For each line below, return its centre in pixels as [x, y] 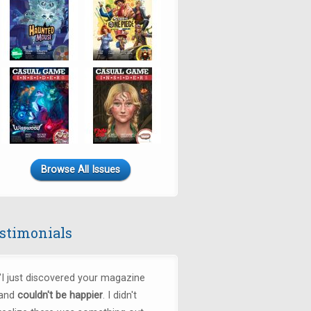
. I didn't [120, 295]
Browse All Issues [81, 170]
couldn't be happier [60, 295]
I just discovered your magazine [73, 278]
